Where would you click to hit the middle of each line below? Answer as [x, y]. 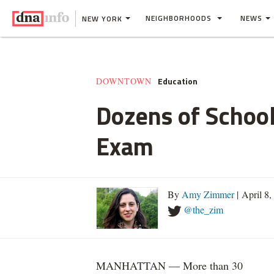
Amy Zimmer [208, 194]
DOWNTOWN [124, 81]
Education [178, 81]
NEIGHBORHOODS [180, 18]
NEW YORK [102, 18]
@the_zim [203, 209]
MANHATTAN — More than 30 [169, 265]
